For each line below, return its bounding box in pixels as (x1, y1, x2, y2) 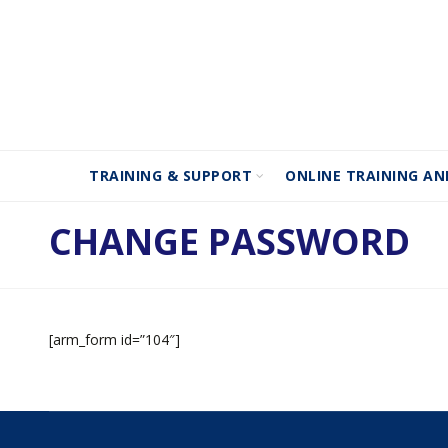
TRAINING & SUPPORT (89, 166, 253, 185)
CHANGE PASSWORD (48, 217, 410, 266)
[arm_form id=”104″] (48, 330, 180, 349)
